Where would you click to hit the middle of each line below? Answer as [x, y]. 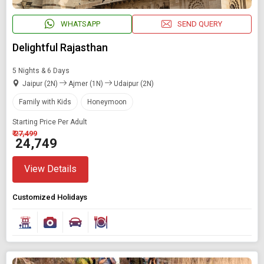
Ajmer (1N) [86, 83]
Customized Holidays [50, 197]
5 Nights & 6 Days [41, 70]
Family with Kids [45, 102]
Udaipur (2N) [133, 83]
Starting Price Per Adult [50, 122]
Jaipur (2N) [41, 83]
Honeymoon [107, 102]
